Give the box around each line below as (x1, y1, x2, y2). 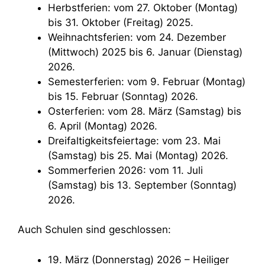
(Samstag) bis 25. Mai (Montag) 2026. (48, 149, 228, 161)
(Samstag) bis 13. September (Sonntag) (48, 179, 237, 191)
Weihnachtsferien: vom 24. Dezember (48, 31, 57, 43)
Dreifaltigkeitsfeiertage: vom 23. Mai (48, 134, 55, 147)
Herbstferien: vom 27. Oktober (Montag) (48, 1, 56, 14)
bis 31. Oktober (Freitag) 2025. (48, 16, 193, 28)
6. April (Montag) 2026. (48, 119, 157, 132)
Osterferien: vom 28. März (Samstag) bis (48, 105, 56, 117)
